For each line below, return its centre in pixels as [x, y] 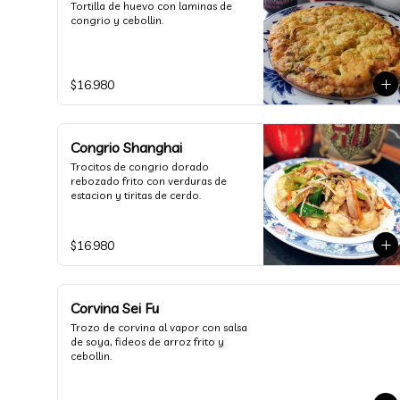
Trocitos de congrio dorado [140, 167]
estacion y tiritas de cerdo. [136, 195]
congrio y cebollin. [117, 20]
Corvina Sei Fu [115, 308]
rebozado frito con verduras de [149, 181]
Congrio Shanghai [126, 147]
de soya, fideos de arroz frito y [147, 342]
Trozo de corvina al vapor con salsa [159, 327]
